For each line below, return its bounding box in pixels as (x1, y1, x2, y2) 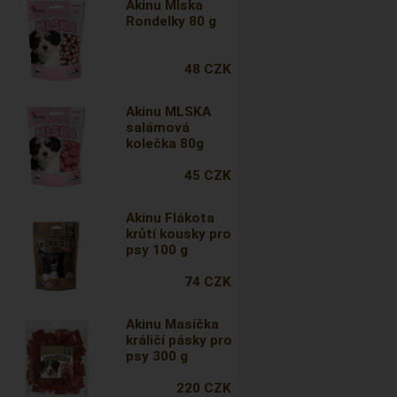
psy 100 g (126, 242, 189, 258)
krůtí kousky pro (126, 226, 232, 242)
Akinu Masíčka (126, 316, 220, 332)
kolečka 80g (126, 136, 205, 152)
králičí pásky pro (126, 332, 233, 348)
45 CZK (183, 167, 231, 183)
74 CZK (183, 274, 231, 290)
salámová (126, 120, 191, 136)
